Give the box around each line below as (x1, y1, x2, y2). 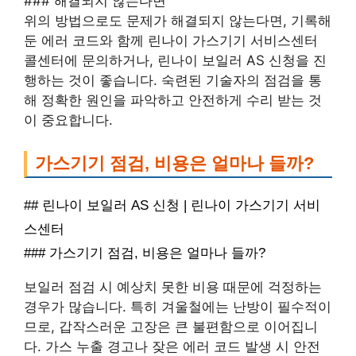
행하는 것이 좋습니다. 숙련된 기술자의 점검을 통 (24, 72, 322, 89)
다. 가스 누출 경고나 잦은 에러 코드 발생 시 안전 (24, 338, 320, 354)
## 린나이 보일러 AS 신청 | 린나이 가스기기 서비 (24, 197, 320, 213)
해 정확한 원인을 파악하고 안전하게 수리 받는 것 (24, 92, 322, 109)
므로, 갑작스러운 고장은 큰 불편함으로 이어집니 (24, 318, 318, 335)
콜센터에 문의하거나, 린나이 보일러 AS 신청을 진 (24, 52, 327, 69)
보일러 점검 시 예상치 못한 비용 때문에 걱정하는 (24, 278, 322, 295)
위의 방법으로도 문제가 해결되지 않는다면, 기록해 (24, 13, 331, 29)
